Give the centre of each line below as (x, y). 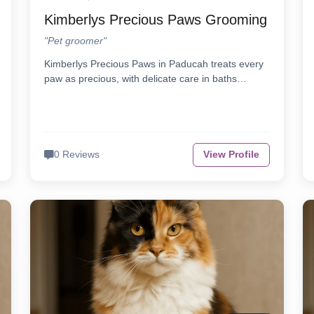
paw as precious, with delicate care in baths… (146, 79)
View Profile (231, 155)
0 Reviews (77, 155)
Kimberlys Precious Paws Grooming (156, 20)
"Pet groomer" (76, 41)
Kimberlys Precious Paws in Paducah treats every (154, 64)
